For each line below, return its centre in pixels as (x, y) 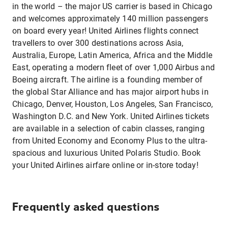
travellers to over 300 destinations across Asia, (98, 43)
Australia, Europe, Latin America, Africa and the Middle (112, 55)
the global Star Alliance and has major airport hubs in (110, 92)
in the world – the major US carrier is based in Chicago (112, 6)
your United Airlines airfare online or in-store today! (107, 165)
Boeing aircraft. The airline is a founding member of (108, 80)
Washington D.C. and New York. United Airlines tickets (111, 116)
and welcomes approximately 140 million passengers (110, 19)
